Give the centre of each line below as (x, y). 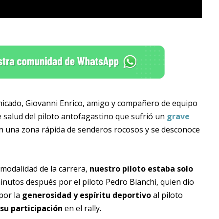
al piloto (167, 195)
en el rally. (82, 208)
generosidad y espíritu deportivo (87, 195)
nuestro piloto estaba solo (141, 169)
